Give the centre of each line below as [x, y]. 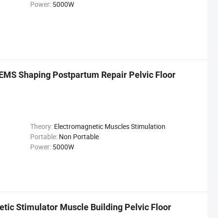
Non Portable [79, 136]
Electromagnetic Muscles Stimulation [109, 126]
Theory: [41, 126]
